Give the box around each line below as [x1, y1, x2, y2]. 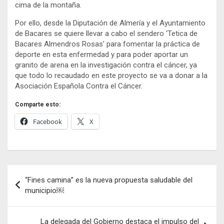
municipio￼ [25, 185, 64, 195]
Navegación [7, 164, 73, 179]
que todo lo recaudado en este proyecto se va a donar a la [15, 70, 207, 80]
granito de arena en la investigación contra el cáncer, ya [15, 60, 197, 69]
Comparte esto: [15, 100, 60, 108]
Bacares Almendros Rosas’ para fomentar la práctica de [15, 39, 200, 48]
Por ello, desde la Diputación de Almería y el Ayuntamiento [15, 18, 205, 27]
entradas [7, 196, 58, 211]
